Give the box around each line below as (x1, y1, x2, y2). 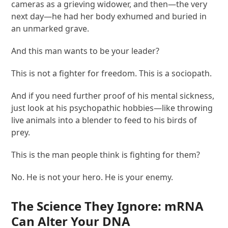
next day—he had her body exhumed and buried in (11, 10, 207, 22)
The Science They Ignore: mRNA (11, 197, 204, 214)
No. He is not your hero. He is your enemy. (11, 171, 174, 183)
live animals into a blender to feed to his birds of (11, 114, 197, 126)
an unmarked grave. (11, 22, 90, 34)
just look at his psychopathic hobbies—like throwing (11, 102, 213, 113)
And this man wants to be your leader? (11, 45, 160, 56)
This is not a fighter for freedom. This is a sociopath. (11, 67, 212, 79)
